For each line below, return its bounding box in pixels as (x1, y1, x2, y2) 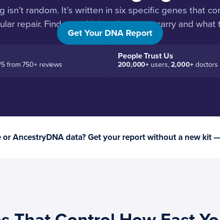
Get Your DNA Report (68, 27, 152, 38)
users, (149, 60, 171, 69)
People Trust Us (118, 51, 173, 61)
